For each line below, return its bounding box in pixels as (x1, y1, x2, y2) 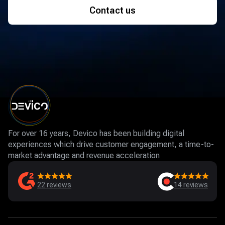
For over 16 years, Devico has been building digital (8, 129, 184, 138)
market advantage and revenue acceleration (8, 151, 160, 160)
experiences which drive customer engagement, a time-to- (8, 140, 214, 149)
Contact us (89, 5, 136, 16)
